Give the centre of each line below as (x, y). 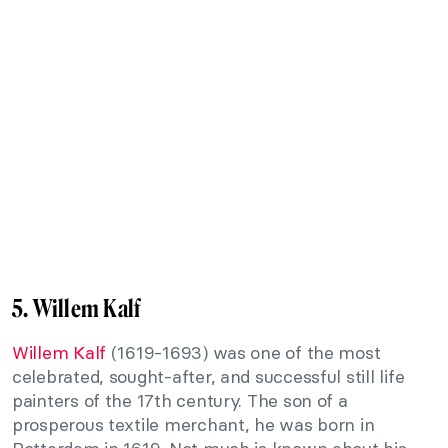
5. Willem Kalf (76, 308)
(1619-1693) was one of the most (243, 352)
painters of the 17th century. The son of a (180, 400)
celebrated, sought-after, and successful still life (208, 376)
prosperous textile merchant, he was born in (193, 424)
